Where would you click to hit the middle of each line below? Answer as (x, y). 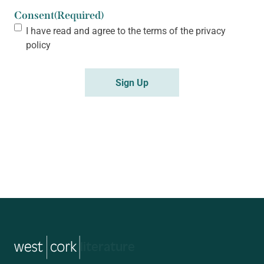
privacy (211, 30)
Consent (34, 15)
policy (38, 44)
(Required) (79, 15)
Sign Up (132, 82)
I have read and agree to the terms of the (111, 30)
